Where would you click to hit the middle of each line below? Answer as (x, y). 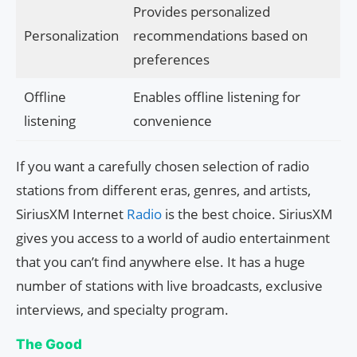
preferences (171, 60)
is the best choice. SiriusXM (249, 214)
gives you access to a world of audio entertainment (173, 238)
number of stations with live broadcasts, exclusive (169, 286)
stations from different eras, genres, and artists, (163, 190)
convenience (172, 121)
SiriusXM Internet (71, 214)
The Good (49, 345)
